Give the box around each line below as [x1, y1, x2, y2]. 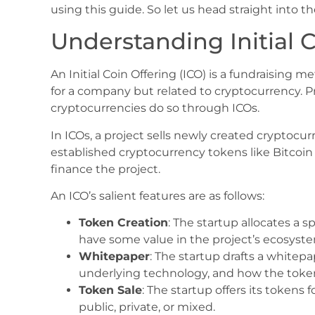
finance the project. [51, 162, 160, 176]
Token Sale [79, 283, 142, 297]
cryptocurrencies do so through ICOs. [51, 101, 259, 115]
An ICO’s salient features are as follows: [51, 188, 264, 202]
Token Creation [79, 216, 168, 230]
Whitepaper [79, 250, 150, 264]
